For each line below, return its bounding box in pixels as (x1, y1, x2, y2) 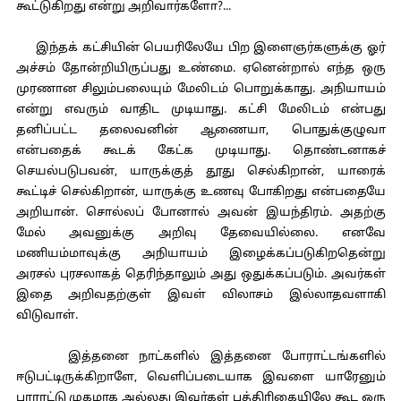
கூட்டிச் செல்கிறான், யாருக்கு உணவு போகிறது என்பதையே (15, 185, 386, 200)
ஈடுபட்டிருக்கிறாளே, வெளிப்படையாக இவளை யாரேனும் (15, 371, 386, 385)
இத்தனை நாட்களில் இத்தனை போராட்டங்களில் (15, 350, 386, 364)
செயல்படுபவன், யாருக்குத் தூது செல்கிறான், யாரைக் (15, 165, 386, 179)
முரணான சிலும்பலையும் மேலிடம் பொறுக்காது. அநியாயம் (15, 82, 386, 97)
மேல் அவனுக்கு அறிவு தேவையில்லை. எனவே (15, 226, 386, 241)
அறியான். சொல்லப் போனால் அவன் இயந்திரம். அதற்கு (15, 206, 386, 220)
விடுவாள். (15, 309, 78, 323)
